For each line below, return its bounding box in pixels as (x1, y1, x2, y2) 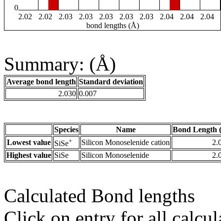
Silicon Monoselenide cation (81, 138, 170, 147)
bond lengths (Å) (86, 21, 139, 30)
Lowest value (7, 138, 51, 147)
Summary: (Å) (4, 53, 116, 75)
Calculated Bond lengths (4, 185, 195, 207)
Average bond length (6, 77, 76, 86)
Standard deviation (79, 77, 143, 86)
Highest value (6, 151, 51, 160)
